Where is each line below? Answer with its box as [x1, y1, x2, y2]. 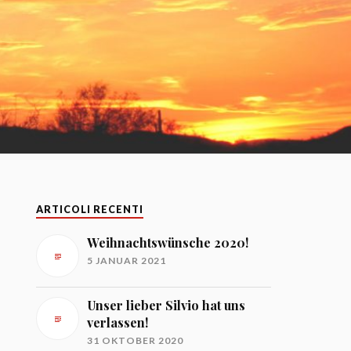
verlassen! [87, 314, 149, 331]
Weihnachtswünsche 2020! [87, 234, 249, 251]
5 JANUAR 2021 [87, 255, 167, 266]
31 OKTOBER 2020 [87, 335, 184, 346]
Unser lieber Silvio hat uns [87, 297, 246, 313]
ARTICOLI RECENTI [36, 204, 144, 215]
